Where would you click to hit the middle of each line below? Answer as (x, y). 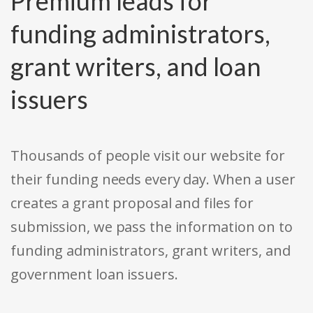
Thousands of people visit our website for (148, 156)
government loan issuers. (94, 275)
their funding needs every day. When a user (153, 180)
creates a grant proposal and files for (132, 203)
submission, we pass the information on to (152, 227)
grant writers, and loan (136, 67)
